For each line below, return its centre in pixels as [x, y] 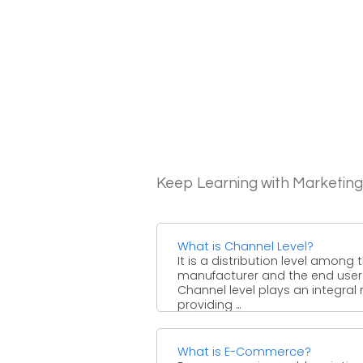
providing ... [209, 304]
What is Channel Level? [246, 246]
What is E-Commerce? [244, 351]
